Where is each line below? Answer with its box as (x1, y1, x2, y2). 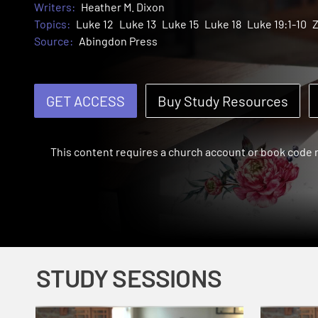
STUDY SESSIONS (36, 263, 221, 292)
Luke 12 (76, 17, 114, 31)
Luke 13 (119, 17, 156, 31)
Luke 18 (204, 17, 241, 31)
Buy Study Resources (158, 92, 288, 110)
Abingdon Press (79, 34, 158, 48)
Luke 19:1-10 (247, 17, 307, 31)
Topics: (34, 17, 70, 31)
